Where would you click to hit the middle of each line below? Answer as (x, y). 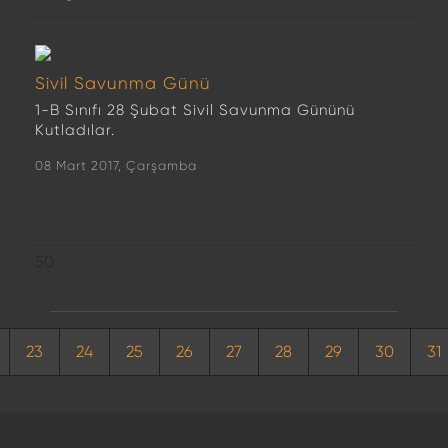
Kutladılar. (75, 130)
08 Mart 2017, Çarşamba (116, 165)
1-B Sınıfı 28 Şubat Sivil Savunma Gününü (195, 110)
